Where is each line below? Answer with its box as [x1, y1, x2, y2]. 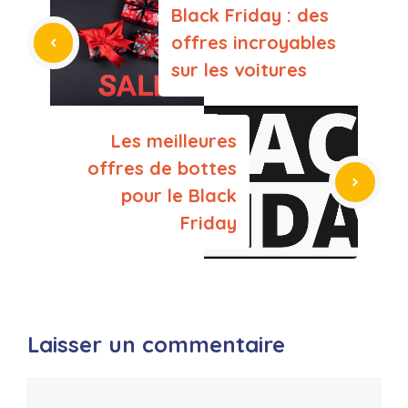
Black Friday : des [171, 4, 329, 27]
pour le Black [121, 184, 237, 208]
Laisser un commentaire [27, 331, 285, 359]
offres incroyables [171, 31, 336, 55]
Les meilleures [111, 129, 237, 153]
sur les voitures [171, 58, 307, 82]
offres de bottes [87, 157, 237, 180]
